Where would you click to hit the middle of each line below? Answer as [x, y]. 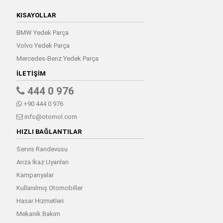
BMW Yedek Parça [42, 32]
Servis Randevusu [42, 149]
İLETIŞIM [31, 73]
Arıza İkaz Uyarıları [42, 162]
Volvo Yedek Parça [43, 45]
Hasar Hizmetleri [40, 201]
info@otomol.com [50, 116]
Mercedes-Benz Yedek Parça [57, 58]
